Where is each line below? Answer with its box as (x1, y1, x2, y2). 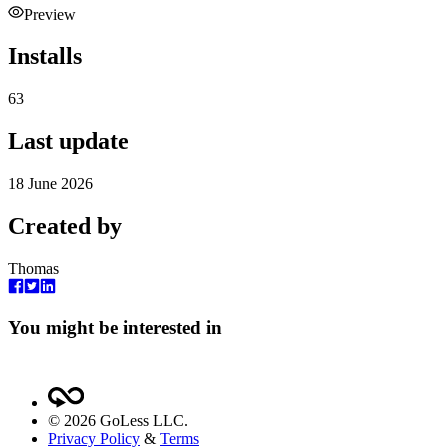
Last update (8, 128, 129, 155)
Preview (24, 5, 76, 23)
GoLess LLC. (96, 411, 188, 429)
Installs (8, 43, 82, 70)
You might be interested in (8, 316, 222, 338)
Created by (8, 213, 122, 240)
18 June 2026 (8, 175, 93, 193)
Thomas (8, 259, 59, 277)
